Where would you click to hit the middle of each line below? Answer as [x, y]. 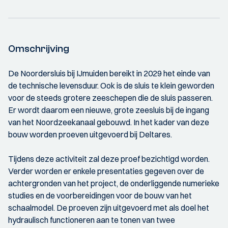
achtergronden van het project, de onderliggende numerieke [114, 183]
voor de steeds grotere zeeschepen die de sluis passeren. [110, 98]
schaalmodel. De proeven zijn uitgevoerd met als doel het [109, 208]
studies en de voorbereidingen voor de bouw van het [100, 195]
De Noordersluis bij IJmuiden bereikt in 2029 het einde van [109, 73]
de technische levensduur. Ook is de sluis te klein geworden [111, 85]
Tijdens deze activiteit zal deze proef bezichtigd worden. [109, 159]
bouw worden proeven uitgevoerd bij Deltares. [90, 134]
